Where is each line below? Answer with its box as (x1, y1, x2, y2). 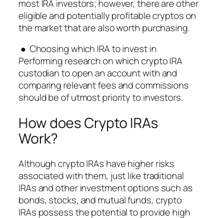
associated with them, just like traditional (18, 169, 184, 182)
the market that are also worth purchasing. (18, 21, 190, 34)
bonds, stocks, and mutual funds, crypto (18, 194, 182, 207)
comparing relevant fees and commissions (18, 79, 189, 92)
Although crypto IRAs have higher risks (18, 157, 175, 170)
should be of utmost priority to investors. (18, 91, 183, 104)
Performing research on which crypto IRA (18, 54, 183, 68)
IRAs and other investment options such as (18, 182, 193, 195)
